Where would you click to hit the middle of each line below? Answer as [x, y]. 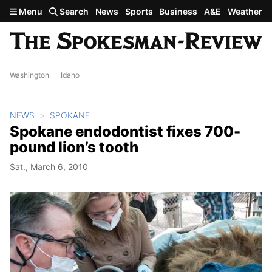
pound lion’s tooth [74, 147]
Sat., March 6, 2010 [49, 166]
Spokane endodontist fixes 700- [125, 131]
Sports [139, 11]
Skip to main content [53, 10]
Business [178, 11]
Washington [29, 75]
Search [73, 11]
